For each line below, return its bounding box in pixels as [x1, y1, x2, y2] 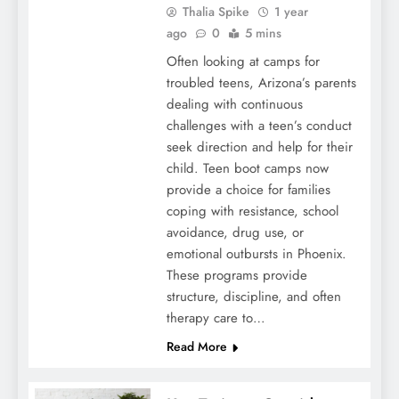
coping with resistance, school [166, 201, 338, 222]
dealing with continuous [166, 94, 303, 115]
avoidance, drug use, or [166, 223, 304, 243]
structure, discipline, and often [166, 287, 341, 307]
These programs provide [166, 265, 307, 286]
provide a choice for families [166, 180, 330, 200]
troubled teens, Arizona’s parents [166, 73, 356, 94]
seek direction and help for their [166, 137, 353, 158]
